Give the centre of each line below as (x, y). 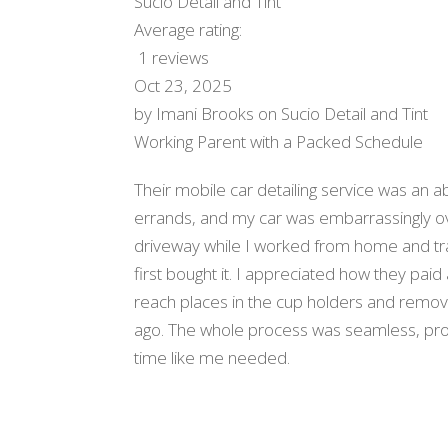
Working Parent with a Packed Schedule (279, 141)
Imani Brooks (205, 113)
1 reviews (174, 57)
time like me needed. (212, 357)
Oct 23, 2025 (183, 85)
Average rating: (190, 29)
